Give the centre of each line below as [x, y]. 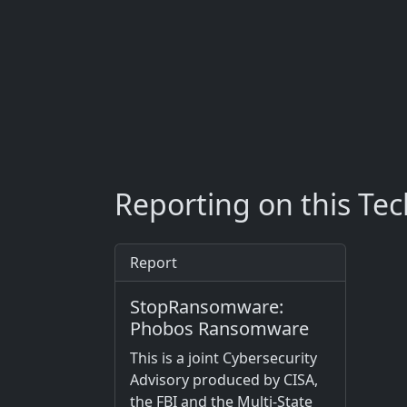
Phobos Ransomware [219, 329]
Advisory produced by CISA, [224, 380]
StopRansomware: [207, 307]
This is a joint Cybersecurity [223, 358]
